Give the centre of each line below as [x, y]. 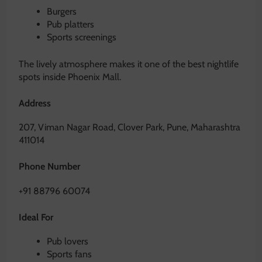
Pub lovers [68, 241]
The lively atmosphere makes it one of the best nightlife [129, 64]
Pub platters [70, 25]
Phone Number [49, 167]
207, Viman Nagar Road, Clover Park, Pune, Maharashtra [130, 127]
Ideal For [36, 217]
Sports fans [69, 254]
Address [35, 104]
